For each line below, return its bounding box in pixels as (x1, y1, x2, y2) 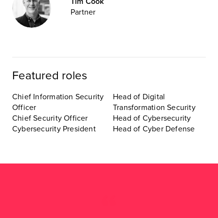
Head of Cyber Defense (113, 124, 195, 134)
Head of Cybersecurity (113, 113, 191, 123)
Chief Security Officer (12, 113, 88, 123)
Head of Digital (113, 91, 165, 102)
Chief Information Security (12, 91, 104, 102)
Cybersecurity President (12, 124, 96, 134)
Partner (71, 7, 96, 18)
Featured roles (12, 68, 87, 83)
